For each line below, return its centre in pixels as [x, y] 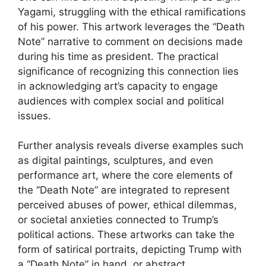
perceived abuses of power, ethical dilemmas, [127, 205]
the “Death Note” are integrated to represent [124, 190]
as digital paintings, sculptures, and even [115, 160]
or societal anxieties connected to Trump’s [118, 220]
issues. [34, 115]
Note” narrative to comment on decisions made [130, 41]
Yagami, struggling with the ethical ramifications [132, 12]
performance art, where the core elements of [125, 175]
